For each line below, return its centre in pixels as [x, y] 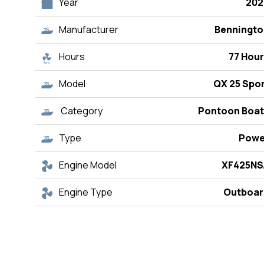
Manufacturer [89, 30]
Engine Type [86, 192]
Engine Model [88, 165]
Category [81, 111]
